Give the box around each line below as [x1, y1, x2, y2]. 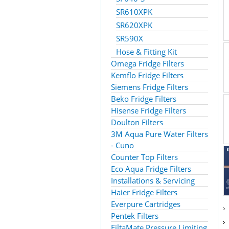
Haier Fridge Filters [111, 187, 177, 197]
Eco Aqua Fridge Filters [111, 164, 191, 174]
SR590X [116, 33, 143, 43]
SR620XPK [116, 20, 152, 30]
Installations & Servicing [111, 175, 195, 186]
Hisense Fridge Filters [111, 105, 186, 116]
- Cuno [111, 140, 134, 150]
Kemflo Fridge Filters [111, 70, 184, 80]
